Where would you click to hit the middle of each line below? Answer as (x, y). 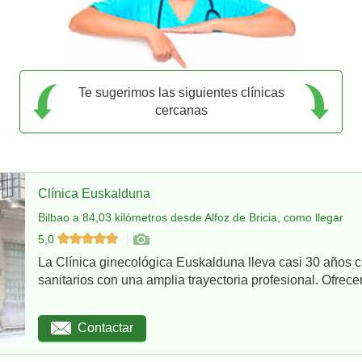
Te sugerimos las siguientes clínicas (181, 92)
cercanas (181, 110)
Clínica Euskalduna (94, 193)
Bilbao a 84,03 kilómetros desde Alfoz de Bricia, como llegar (191, 217)
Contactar (105, 328)
